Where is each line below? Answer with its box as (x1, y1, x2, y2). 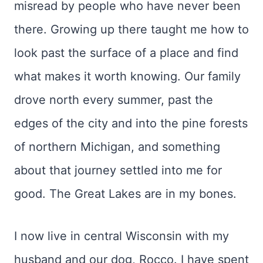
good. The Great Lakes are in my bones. (14, 186, 237, 201)
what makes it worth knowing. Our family (14, 69, 241, 83)
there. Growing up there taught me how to (14, 22, 249, 36)
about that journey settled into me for (14, 163, 222, 177)
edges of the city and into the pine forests (14, 116, 248, 130)
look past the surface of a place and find (14, 45, 238, 60)
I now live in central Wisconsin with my (14, 228, 229, 243)
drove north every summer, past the (14, 92, 213, 107)
